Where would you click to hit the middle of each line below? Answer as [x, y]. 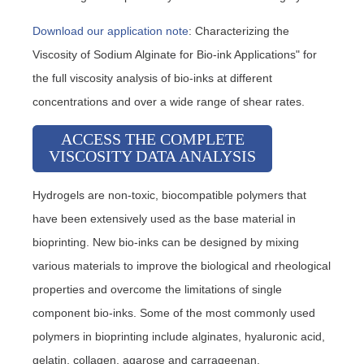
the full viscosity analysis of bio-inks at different [152, 78]
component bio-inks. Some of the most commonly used [174, 313]
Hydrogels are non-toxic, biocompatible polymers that [169, 195]
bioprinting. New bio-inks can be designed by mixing [166, 243]
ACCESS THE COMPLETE [152, 139]
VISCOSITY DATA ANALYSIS [152, 156]
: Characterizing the [239, 31]
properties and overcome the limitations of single [157, 290]
